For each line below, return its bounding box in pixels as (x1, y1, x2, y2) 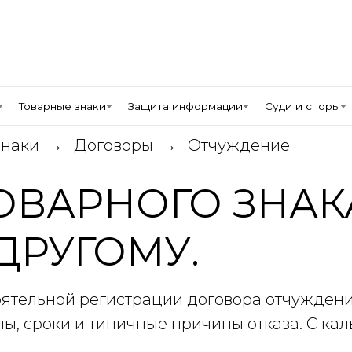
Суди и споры (265, 100, 340, 112)
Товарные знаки (19, 100, 106, 112)
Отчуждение (188, 136, 290, 155)
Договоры (74, 136, 153, 155)
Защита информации (128, 100, 243, 112)
